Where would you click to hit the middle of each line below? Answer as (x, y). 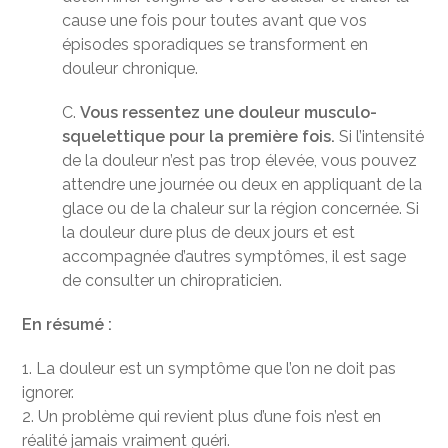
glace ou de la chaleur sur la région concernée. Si (241, 209)
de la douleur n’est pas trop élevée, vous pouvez (240, 161)
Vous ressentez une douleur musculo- (229, 113)
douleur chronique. (130, 69)
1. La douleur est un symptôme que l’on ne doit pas (209, 369)
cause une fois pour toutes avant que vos (215, 21)
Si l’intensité (380, 137)
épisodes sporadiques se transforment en (215, 45)
